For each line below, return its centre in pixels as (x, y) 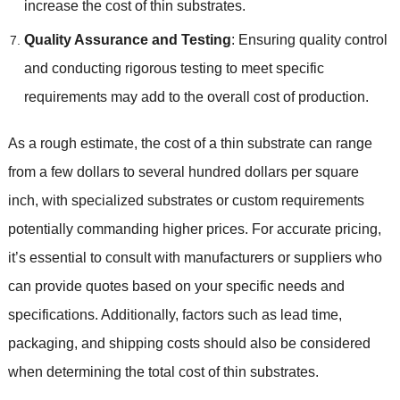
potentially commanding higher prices (126, 229)
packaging (41, 343)
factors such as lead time (260, 314)
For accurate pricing (314, 229)
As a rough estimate (71, 143)
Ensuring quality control (312, 39)
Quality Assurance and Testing (127, 39)
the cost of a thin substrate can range (256, 143)
